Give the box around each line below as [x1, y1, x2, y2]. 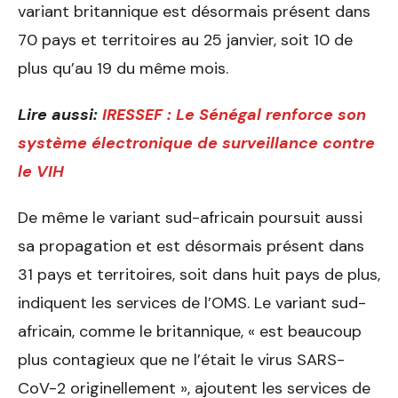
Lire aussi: [18, 104, 102, 126]
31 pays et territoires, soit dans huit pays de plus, [18, 264, 380, 286]
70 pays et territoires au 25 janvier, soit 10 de [18, 29, 353, 52]
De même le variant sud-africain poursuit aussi [18, 207, 362, 229]
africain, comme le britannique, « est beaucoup [18, 321, 362, 343]
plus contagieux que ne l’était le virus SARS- [18, 349, 345, 371]
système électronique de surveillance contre [18, 132, 375, 155]
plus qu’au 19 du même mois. [18, 58, 233, 80]
